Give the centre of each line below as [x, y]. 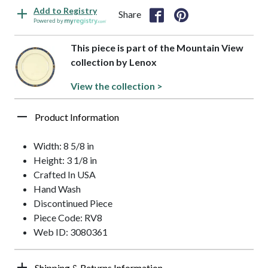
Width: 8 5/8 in [64, 146]
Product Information [77, 117]
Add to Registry [65, 11]
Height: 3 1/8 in [65, 160]
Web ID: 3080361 [71, 232]
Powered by [49, 21]
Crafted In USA [65, 175]
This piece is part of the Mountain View [157, 48]
